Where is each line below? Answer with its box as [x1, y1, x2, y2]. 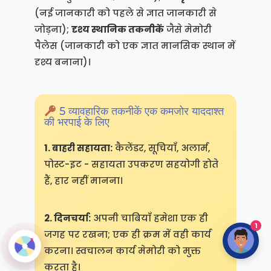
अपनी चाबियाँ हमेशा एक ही [90, 211, 208, 224]
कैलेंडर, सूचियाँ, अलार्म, [112, 141, 210, 154]
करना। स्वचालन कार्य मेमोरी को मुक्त [44, 244, 201, 257]
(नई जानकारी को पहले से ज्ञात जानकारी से [34, 6, 217, 19]
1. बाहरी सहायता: [44, 141, 113, 154]
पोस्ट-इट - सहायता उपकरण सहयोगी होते [44, 157, 218, 171]
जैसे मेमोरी [163, 22, 212, 36]
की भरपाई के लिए [44, 115, 109, 129]
